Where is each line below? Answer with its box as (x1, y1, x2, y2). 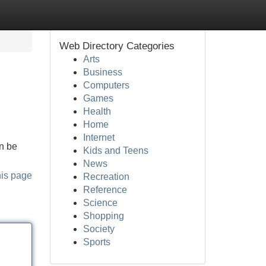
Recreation (83, 172, 129, 182)
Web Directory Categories (59, 40, 175, 52)
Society (83, 224, 115, 234)
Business (83, 67, 122, 77)
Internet (83, 132, 115, 142)
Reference (83, 185, 127, 195)
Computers (83, 80, 129, 90)
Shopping (83, 211, 124, 221)
